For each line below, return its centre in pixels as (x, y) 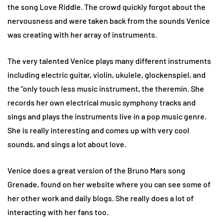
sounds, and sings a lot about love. (67, 144)
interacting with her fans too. (58, 212)
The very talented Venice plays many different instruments (109, 61)
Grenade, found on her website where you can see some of (109, 184)
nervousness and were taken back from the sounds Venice (109, 21)
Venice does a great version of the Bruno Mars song (96, 170)
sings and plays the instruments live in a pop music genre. (107, 116)
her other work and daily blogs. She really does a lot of (101, 198)
